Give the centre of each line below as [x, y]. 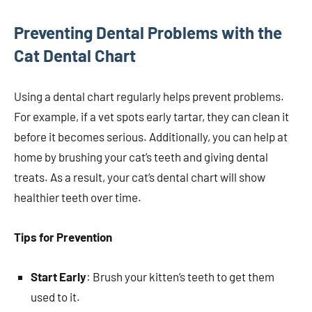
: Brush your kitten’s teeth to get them [180, 277]
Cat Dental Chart [75, 56]
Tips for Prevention [63, 237]
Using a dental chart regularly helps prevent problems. [149, 96]
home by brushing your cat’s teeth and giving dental [141, 157]
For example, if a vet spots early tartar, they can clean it [151, 117]
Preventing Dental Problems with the [148, 33]
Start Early [58, 277]
